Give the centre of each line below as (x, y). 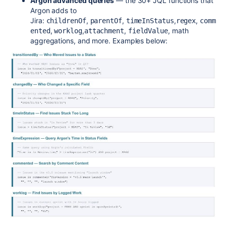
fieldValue (148, 31)
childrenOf (66, 20)
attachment (104, 31)
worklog (68, 31)
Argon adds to (53, 10)
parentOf (106, 20)
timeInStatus (150, 20)
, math (178, 30)
